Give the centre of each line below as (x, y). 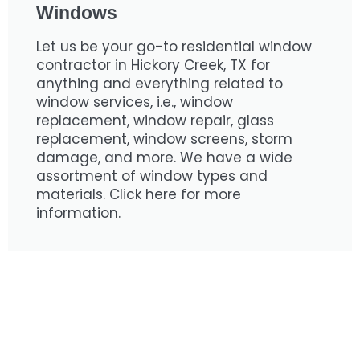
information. (78, 213)
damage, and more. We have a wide (164, 157)
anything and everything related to (160, 84)
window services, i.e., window (135, 102)
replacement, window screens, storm (164, 139)
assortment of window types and (152, 176)
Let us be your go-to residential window (174, 47)
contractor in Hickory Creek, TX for (153, 65)
